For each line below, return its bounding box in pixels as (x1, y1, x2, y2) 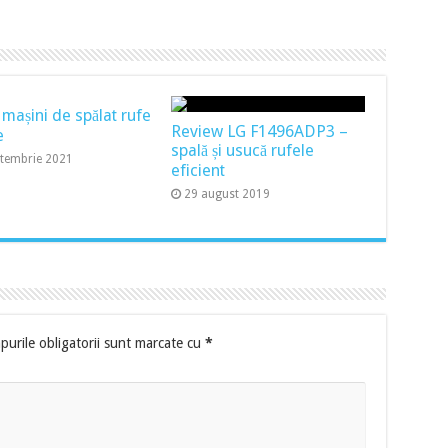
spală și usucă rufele (171, 141, 315, 160)
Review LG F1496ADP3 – (171, 122, 349, 141)
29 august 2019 (184, 187, 271, 201)
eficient (171, 161, 226, 180)
